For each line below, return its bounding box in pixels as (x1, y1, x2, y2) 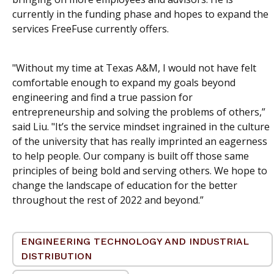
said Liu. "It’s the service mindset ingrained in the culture (12, 119, 270, 133)
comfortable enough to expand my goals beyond (12, 75, 235, 89)
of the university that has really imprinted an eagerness (12, 134, 267, 148)
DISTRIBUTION (21, 250, 92, 262)
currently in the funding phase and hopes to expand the (12, 7, 268, 21)
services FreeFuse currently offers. (12, 21, 169, 35)
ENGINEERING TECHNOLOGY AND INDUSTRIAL (21, 235, 249, 248)
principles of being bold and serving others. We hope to (12, 163, 267, 177)
